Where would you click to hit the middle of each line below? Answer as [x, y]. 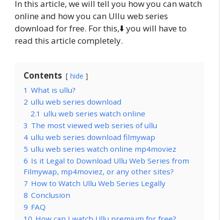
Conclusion [51, 195]
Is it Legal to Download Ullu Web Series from [110, 160]
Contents [43, 75]
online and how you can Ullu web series [91, 16]
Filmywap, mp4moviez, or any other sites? [99, 171]
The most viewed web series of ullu [94, 125]
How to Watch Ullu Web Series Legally [98, 183]
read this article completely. [69, 40]
